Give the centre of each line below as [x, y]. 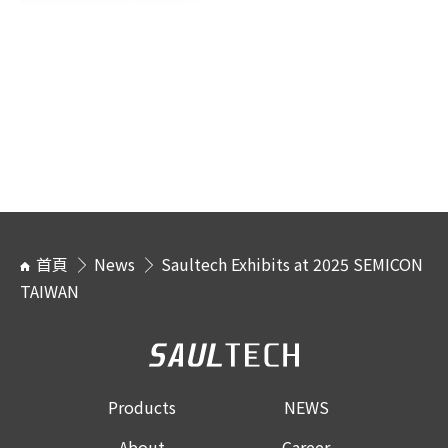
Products [142, 406]
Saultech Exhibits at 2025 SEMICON [292, 263]
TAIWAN [49, 290]
